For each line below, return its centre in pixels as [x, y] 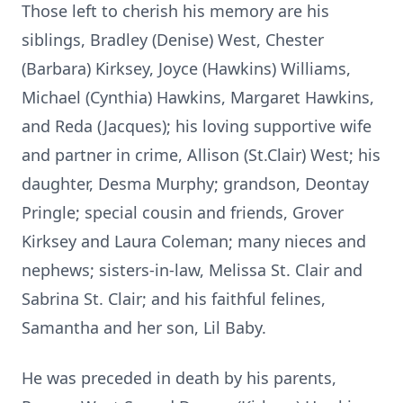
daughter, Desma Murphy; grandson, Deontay [195, 184]
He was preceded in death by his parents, [179, 378]
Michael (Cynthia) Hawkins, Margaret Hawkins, [198, 97]
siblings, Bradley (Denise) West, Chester [173, 40]
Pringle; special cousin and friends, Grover [183, 212]
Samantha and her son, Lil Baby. [144, 327]
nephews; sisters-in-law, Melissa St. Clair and [192, 270]
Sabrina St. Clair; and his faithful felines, [174, 299]
